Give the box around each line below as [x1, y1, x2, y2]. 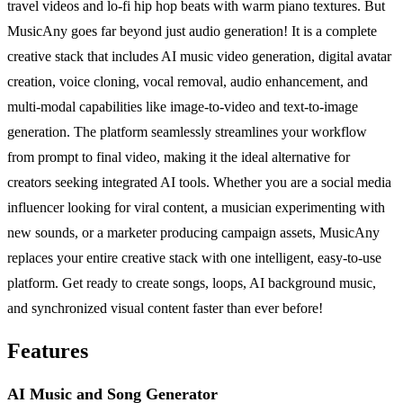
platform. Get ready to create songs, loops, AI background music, [7, 275, 376, 291]
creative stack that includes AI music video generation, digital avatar [7, 49, 391, 65]
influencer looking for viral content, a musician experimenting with [7, 200, 385, 216]
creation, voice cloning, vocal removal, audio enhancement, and [7, 74, 368, 90]
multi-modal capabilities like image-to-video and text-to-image [7, 99, 358, 115]
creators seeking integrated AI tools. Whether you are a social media [7, 175, 391, 191]
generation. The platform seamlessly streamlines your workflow [7, 124, 367, 140]
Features [7, 339, 88, 363]
